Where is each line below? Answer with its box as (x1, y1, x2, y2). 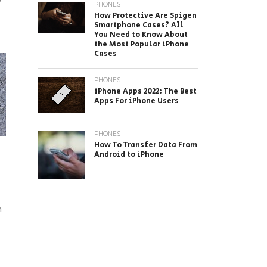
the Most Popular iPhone (94, 39, 189, 50)
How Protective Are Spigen (94, 10, 197, 21)
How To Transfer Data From (94, 139, 197, 151)
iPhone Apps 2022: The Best (94, 86, 197, 97)
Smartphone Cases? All (94, 20, 184, 31)
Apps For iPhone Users (94, 95, 179, 107)
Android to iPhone (94, 148, 164, 160)
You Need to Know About (94, 29, 188, 41)
